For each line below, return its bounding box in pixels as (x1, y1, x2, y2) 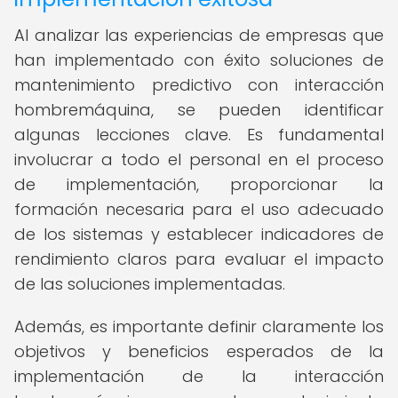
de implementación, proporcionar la (14, 173, 384, 195)
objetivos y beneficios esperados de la (14, 340, 384, 362)
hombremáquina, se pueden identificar (14, 99, 384, 121)
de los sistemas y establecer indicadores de (14, 223, 384, 245)
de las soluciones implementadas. (14, 273, 285, 295)
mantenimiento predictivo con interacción (14, 74, 384, 96)
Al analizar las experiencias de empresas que (14, 24, 384, 46)
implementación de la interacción (14, 365, 384, 387)
